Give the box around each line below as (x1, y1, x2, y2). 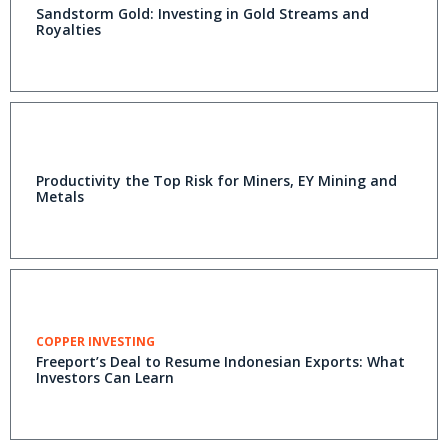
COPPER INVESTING (36, 333, 155, 350)
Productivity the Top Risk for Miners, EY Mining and (36, 171, 397, 190)
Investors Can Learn (36, 368, 174, 387)
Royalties (36, 20, 101, 39)
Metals (36, 187, 84, 206)
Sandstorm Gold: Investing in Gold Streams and (36, 4, 369, 23)
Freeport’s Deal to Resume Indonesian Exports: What (36, 352, 405, 371)
